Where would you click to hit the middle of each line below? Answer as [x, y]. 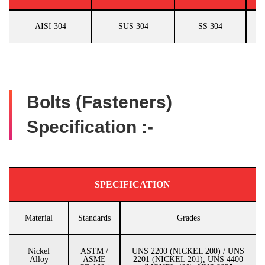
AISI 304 [50, 26]
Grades [188, 218]
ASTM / [94, 251]
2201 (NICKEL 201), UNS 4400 [188, 259]
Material [39, 218]
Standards [94, 218]
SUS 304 [133, 26]
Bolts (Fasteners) [99, 102]
